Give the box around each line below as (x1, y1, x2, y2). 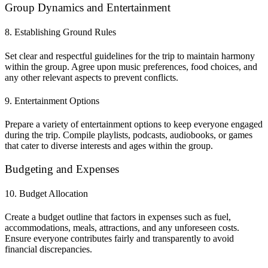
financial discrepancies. (5, 244, 92, 255)
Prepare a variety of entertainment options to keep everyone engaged (5, 119, 263, 130)
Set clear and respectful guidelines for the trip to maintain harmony (5, 50, 255, 61)
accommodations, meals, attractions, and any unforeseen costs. (5, 223, 239, 233)
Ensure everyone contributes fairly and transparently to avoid (5, 233, 234, 244)
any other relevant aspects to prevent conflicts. (5, 72, 178, 83)
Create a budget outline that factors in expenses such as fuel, (5, 212, 231, 223)
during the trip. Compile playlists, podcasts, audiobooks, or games (5, 130, 252, 141)
